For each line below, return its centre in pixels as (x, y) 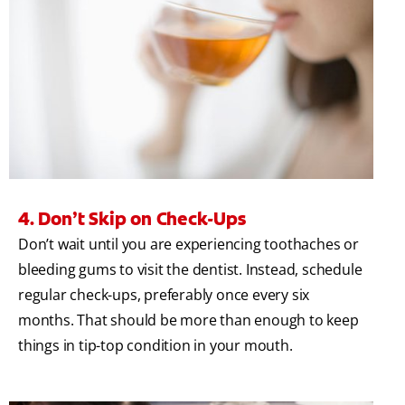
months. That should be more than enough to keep (188, 320)
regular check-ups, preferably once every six (164, 294)
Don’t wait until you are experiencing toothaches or (188, 244)
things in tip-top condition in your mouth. (155, 345)
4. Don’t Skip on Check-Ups (132, 218)
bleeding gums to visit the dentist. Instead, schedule (190, 269)
